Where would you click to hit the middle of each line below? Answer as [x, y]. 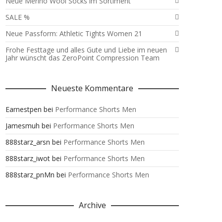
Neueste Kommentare [92, 88]
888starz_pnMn [30, 175]
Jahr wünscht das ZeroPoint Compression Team [83, 58]
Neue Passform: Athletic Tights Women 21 [74, 33]
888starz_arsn [28, 142]
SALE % [18, 17]
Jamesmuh [23, 126]
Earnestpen [24, 109]
